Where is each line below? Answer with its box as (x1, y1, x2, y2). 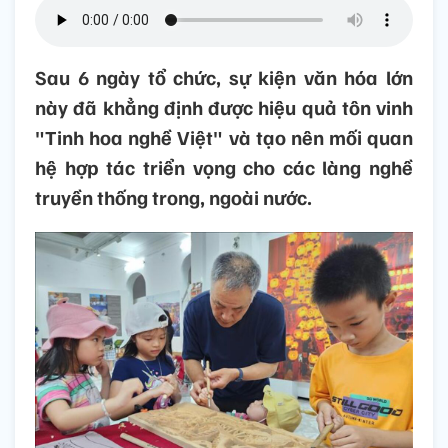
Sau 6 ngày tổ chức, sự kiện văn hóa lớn (35, 64, 413, 91)
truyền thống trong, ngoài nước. (35, 184, 312, 211)
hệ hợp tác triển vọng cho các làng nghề (35, 154, 413, 181)
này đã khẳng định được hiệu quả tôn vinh (35, 94, 413, 121)
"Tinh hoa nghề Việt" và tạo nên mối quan (35, 124, 413, 151)
